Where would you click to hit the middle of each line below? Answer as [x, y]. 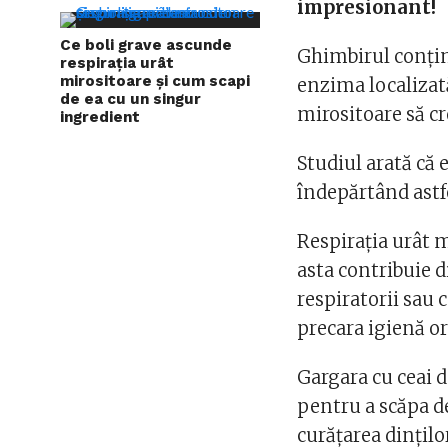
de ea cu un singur [130, 99]
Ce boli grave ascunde [146, 45]
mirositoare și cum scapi [155, 81]
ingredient [100, 117]
